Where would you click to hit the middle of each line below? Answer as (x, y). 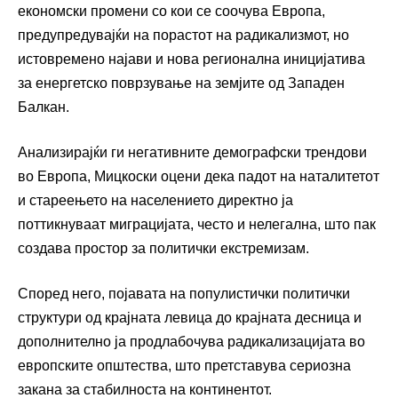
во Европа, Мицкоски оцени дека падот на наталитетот (199, 177)
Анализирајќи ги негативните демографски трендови (192, 153)
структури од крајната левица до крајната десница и (190, 318)
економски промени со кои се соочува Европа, (171, 12)
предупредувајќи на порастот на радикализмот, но (183, 36)
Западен (316, 84)
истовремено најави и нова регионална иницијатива (191, 60)
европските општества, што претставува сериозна (184, 366)
